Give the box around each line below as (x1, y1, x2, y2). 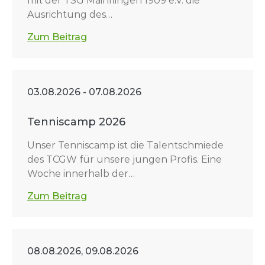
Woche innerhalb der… (27, 168, 135, 179)
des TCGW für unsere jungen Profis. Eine (27, 154, 222, 165)
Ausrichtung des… (27, 9, 112, 20)
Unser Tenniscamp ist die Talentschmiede (27, 140, 224, 151)
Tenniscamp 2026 (27, 115, 125, 128)
